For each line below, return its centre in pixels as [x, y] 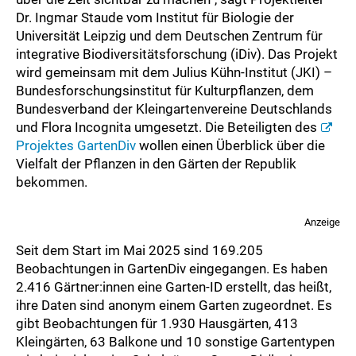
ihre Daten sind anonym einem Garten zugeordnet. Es [174, 306]
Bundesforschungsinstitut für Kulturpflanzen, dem [165, 91]
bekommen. [52, 182]
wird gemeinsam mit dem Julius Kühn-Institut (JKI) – [174, 73]
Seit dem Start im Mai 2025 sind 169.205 [139, 251]
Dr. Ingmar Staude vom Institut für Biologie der [155, 18]
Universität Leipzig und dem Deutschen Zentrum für [169, 36]
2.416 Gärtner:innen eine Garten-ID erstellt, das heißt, [174, 287]
